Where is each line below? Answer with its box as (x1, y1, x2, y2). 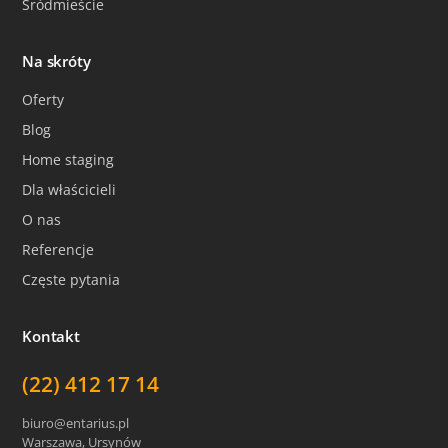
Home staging (22, 149, 114, 169)
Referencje (22, 239, 94, 259)
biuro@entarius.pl (22, 414, 129, 433)
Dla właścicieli (22, 179, 116, 199)
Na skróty (22, 51, 91, 72)
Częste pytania (22, 269, 120, 289)
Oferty (22, 89, 64, 109)
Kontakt (22, 326, 80, 347)
